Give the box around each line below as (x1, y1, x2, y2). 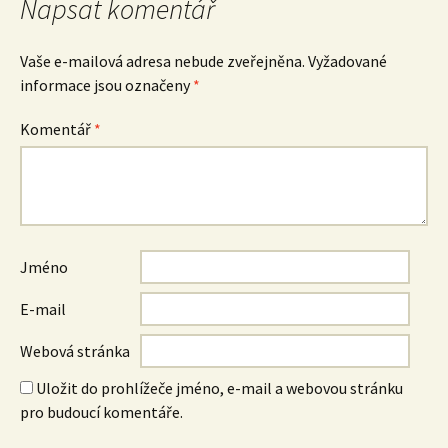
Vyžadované (308, 51, 387, 71)
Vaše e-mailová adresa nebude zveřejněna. (20, 51, 305, 71)
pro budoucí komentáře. (20, 402, 183, 422)
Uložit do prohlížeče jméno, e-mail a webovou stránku (36, 378, 403, 398)
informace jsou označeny (20, 75, 193, 95)
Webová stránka (20, 341, 130, 361)
